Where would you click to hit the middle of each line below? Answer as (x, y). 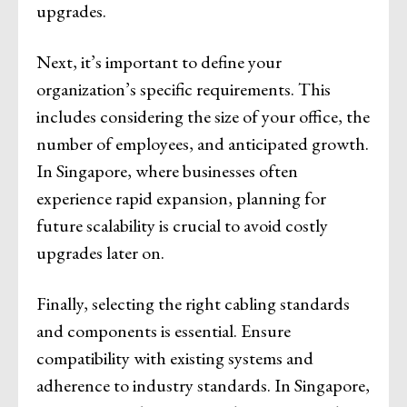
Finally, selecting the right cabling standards (193, 303)
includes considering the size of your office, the (203, 116)
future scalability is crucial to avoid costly (182, 225)
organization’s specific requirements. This (184, 89)
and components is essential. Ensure (164, 330)
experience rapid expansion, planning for (181, 198)
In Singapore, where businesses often (167, 170)
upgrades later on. (100, 252)
